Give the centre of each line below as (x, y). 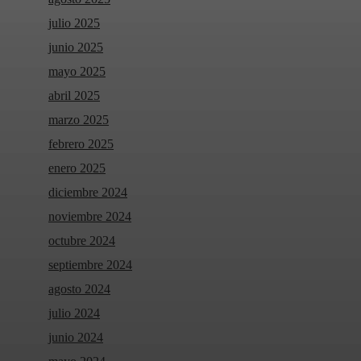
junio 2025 (76, 48)
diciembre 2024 (88, 193)
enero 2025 (77, 168)
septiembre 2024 (90, 265)
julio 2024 (74, 313)
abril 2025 (74, 96)
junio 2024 (76, 338)
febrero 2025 (81, 144)
